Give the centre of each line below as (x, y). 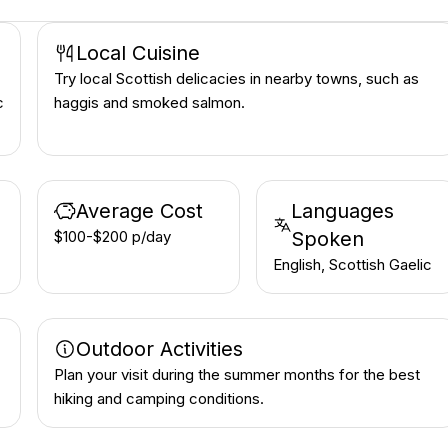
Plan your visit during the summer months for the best (237, 374)
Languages (343, 211)
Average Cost (140, 211)
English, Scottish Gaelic (352, 264)
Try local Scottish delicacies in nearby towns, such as (237, 78)
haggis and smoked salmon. (150, 102)
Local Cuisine (138, 53)
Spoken (328, 239)
